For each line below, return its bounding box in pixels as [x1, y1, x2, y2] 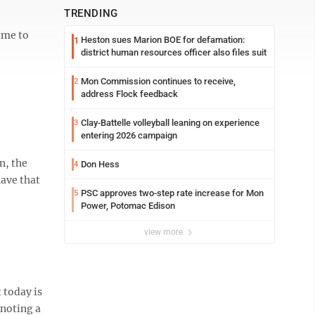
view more [144, 227, 185, 237]
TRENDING [64, 7, 118, 20]
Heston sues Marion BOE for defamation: [81, 34, 245, 45]
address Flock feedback [81, 89, 178, 99]
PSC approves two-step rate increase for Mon [81, 188, 264, 198]
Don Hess [81, 159, 120, 169]
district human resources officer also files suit [81, 47, 266, 58]
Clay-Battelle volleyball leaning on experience [81, 117, 259, 128]
